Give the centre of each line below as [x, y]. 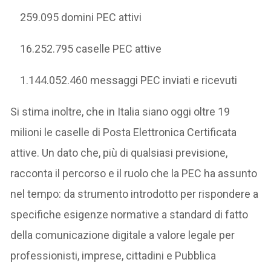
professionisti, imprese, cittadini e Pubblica [113, 255]
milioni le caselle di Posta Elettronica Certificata [124, 132]
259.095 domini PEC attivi [81, 17]
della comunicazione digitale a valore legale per [123, 235]
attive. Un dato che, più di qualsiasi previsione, [119, 152]
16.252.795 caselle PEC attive [91, 48]
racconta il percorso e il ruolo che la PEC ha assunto [134, 173]
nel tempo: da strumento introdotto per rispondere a [135, 194]
